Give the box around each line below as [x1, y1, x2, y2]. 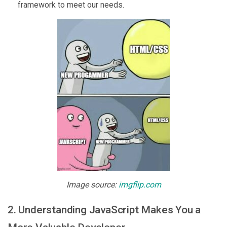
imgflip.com [118, 180, 161, 190]
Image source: [66, 180, 119, 190]
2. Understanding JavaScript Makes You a [8, 204, 201, 216]
